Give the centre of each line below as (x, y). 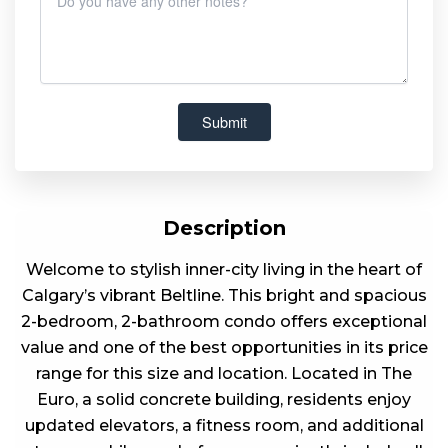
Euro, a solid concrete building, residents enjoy (224, 399)
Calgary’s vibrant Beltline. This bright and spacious (224, 295)
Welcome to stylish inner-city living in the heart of (224, 269)
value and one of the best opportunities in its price (224, 347)
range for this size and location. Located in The (224, 373)
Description (224, 227)
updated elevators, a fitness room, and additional (224, 425)
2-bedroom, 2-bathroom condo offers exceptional (224, 321)
